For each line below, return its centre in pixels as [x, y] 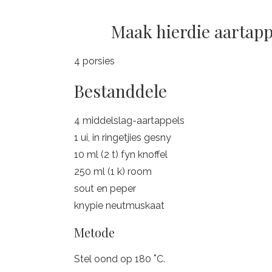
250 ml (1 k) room [113, 172]
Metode [94, 232]
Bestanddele [121, 91]
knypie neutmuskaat [119, 206]
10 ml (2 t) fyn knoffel [121, 155]
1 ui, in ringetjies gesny [123, 138]
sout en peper [105, 189]
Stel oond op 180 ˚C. [120, 259]
